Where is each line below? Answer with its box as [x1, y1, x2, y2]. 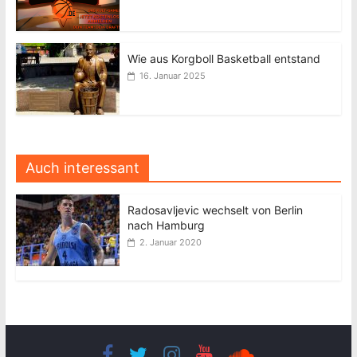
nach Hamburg [127, 218, 205, 232]
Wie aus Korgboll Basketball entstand [127, 52, 320, 65]
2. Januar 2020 [139, 237, 202, 248]
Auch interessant [25, 159, 139, 176]
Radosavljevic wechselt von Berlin [127, 203, 303, 217]
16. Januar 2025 [139, 70, 206, 81]
